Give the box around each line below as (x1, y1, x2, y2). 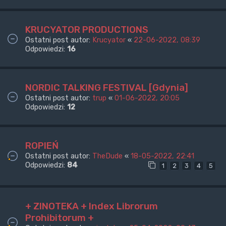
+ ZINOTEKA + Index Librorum (25, 200, 158, 212)
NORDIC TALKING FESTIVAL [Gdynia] (25, 81, 188, 93)
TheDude (92, 151, 123, 160)
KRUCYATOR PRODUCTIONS (25, 23, 148, 35)
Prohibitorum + (25, 211, 94, 223)
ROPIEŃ (25, 139, 59, 151)
